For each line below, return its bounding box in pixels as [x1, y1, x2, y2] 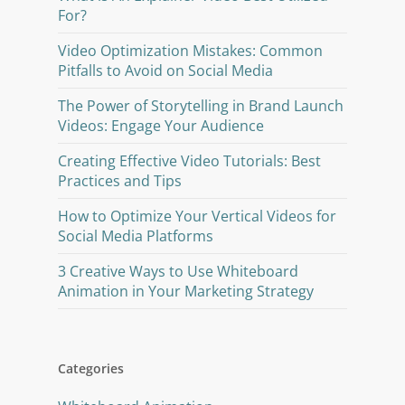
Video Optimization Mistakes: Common [58, 40, 323, 61]
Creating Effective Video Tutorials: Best [58, 150, 321, 171]
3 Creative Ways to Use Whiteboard [58, 260, 298, 281]
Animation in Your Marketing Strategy [58, 280, 314, 301]
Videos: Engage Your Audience [58, 115, 264, 136]
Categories [58, 359, 124, 377]
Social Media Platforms [58, 225, 213, 246]
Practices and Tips [58, 170, 182, 191]
